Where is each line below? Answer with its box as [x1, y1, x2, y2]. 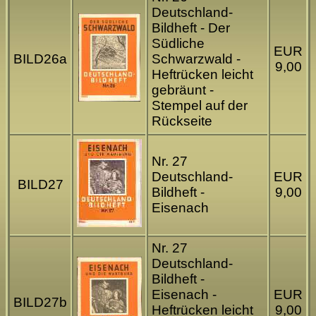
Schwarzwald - [152, 51, 241, 67]
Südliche [152, 36, 205, 51]
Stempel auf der [152, 98, 248, 114]
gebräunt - [152, 83, 214, 98]
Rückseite [152, 114, 212, 129]
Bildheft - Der [152, 20, 230, 36]
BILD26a [13, 51, 67, 67]
